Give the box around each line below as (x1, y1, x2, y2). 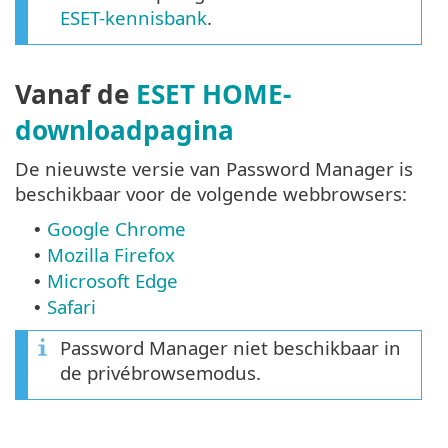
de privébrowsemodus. (60, 359, 261, 385)
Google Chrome (47, 215, 186, 241)
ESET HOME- (136, 75, 291, 112)
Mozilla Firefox (47, 241, 175, 267)
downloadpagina (15, 111, 234, 148)
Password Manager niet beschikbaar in (60, 334, 401, 360)
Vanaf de (15, 75, 136, 112)
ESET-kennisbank (60, 5, 207, 31)
